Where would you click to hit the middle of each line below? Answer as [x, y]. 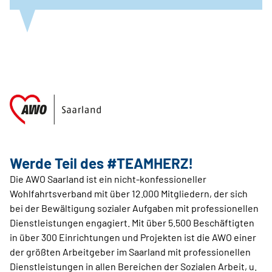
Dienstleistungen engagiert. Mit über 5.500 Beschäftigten [132, 222]
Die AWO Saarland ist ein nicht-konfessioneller [108, 178]
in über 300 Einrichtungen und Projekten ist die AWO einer [133, 237]
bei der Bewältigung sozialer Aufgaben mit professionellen [134, 208]
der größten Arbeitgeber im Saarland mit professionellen [130, 251]
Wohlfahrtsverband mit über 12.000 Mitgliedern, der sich [129, 193]
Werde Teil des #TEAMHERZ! [101, 163]
